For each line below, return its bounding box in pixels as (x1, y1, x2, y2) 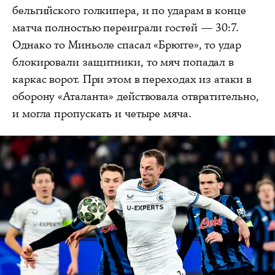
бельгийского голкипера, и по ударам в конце (12, 2, 246, 18)
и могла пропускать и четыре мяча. (12, 106, 192, 121)
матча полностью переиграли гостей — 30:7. (12, 20, 239, 35)
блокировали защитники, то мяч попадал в (12, 54, 234, 69)
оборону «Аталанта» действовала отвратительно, (12, 88, 259, 104)
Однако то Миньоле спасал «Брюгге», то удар (12, 37, 241, 52)
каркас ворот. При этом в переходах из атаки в (12, 71, 252, 87)
